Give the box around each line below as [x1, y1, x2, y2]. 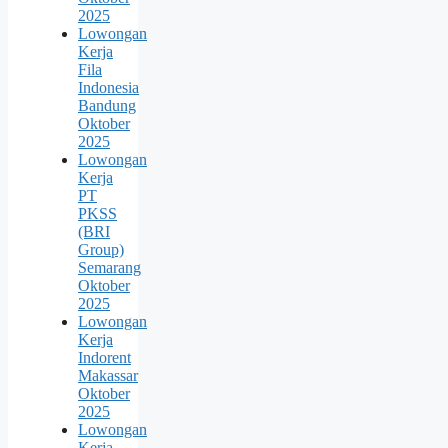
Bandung [78, 97, 136, 115]
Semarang [78, 259, 141, 277]
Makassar [78, 367, 138, 385]
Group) [78, 241, 124, 259]
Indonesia [78, 79, 139, 97]
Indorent [78, 349, 131, 367]
